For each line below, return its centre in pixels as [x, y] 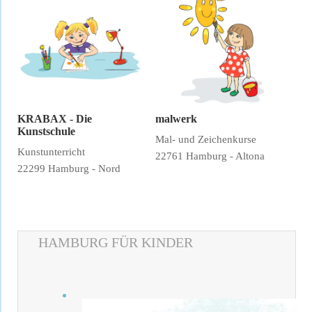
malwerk [177, 119]
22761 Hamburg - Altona [210, 156]
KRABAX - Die [55, 119]
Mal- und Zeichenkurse [206, 140]
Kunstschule [46, 132]
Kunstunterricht [51, 152]
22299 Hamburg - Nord [69, 169]
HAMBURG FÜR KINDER [116, 243]
